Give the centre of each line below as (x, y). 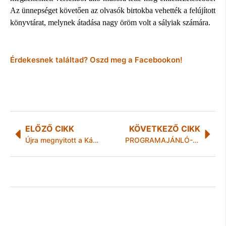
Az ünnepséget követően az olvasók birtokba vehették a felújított (113, 10)
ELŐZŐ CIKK (50, 129)
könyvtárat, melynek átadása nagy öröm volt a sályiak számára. (110, 22)
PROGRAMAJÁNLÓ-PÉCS (195, 140)
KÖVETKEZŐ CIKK (165, 129)
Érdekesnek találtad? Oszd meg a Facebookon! (96, 60)
